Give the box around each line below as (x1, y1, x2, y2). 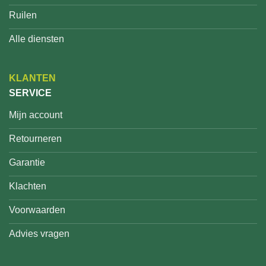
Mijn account (9, 110, 62, 121)
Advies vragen (9, 229, 69, 239)
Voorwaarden (9, 205, 65, 216)
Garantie (9, 157, 45, 168)
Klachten (9, 181, 46, 192)
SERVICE (9, 87, 52, 98)
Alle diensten (9, 34, 64, 45)
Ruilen (9, 10, 37, 21)
